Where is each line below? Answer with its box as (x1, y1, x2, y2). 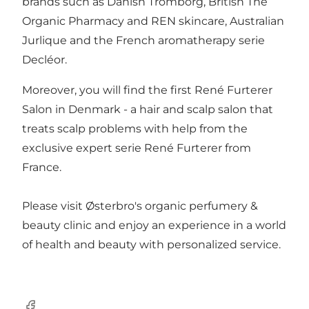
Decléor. (22, 53, 67, 67)
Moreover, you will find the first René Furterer (22, 83, 272, 97)
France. (22, 161, 61, 175)
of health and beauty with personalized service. (22, 238, 281, 252)
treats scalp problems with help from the (22, 122, 248, 136)
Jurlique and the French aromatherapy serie (22, 34, 265, 48)
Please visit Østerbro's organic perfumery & (22, 199, 258, 213)
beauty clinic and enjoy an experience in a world (22, 219, 286, 232)
